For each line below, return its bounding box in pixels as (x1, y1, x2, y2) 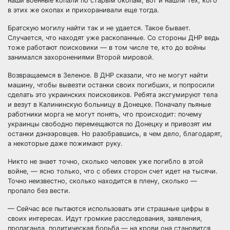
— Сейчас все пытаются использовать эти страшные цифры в (8, 205, 209, 213)
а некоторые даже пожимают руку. (8, 140, 123, 147)
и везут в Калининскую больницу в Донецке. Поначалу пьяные (8, 101, 211, 108)
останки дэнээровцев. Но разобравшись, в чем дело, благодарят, (8, 130, 222, 138)
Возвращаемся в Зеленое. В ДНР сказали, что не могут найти (8, 71, 208, 79)
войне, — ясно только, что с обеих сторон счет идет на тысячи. (8, 167, 218, 175)
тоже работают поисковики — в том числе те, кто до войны (8, 44, 206, 51)
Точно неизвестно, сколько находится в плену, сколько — (8, 177, 197, 185)
